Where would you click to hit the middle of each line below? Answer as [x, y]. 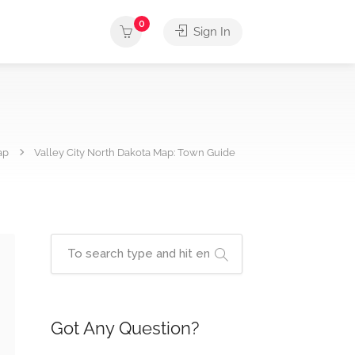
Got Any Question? [124, 328]
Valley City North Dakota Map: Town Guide [135, 153]
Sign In [210, 32]
